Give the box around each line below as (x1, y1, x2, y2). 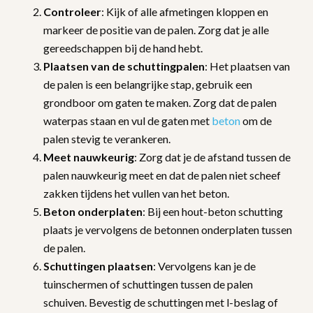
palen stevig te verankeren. (43, 131, 173, 145)
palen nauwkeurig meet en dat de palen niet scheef (43, 168, 281, 182)
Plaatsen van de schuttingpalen (43, 59, 205, 73)
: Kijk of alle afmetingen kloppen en (101, 4, 268, 18)
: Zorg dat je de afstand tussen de (134, 150, 291, 163)
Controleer (43, 4, 101, 18)
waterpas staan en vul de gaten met (43, 113, 212, 127)
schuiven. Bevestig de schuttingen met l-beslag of (43, 295, 278, 309)
